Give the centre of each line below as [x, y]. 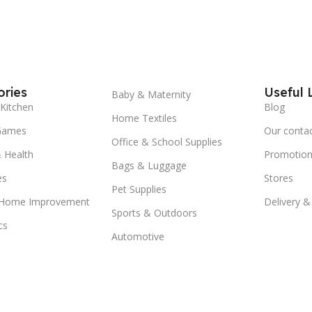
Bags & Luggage [149, 165]
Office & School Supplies [166, 141]
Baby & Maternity [151, 94]
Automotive [138, 236]
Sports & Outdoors [154, 212]
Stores [278, 178]
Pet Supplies [139, 189]
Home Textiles [144, 118]
